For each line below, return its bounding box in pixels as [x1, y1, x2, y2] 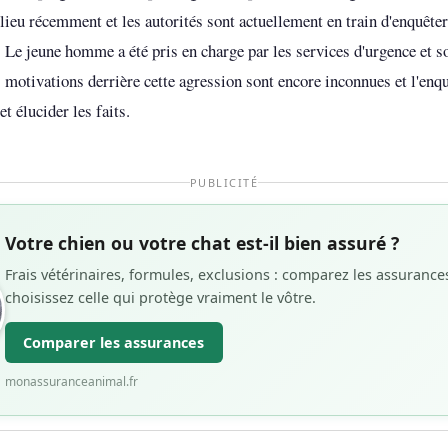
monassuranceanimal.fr [5, 372, 138, 390]
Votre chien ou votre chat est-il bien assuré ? [5, 230, 399, 255]
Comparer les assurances [23, 332, 205, 352]
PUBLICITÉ [189, 175, 259, 191]
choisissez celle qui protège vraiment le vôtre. [5, 288, 316, 308]
